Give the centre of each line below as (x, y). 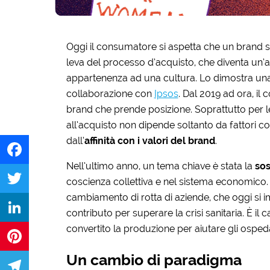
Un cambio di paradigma (154, 260)
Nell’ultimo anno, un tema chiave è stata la (160, 166)
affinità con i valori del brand (149, 140)
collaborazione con (110, 93)
